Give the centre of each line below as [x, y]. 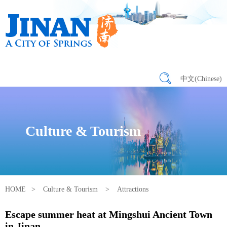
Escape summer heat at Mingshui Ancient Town [109, 214]
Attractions [133, 189]
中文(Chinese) [201, 79]
